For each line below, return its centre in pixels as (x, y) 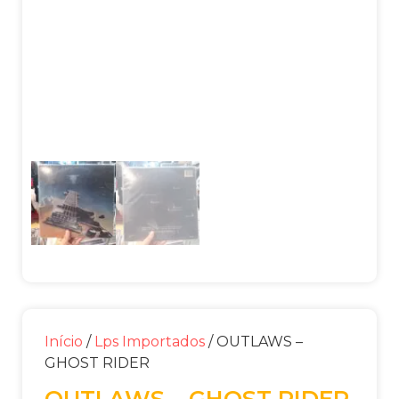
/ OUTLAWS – (254, 342)
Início (64, 342)
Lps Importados (150, 342)
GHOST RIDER (97, 363)
